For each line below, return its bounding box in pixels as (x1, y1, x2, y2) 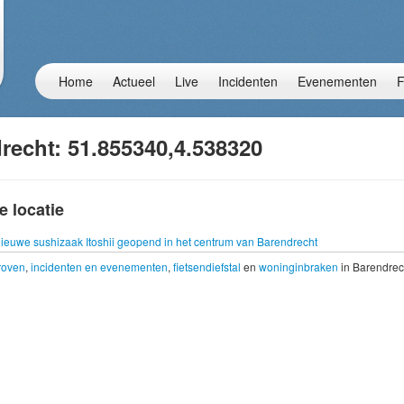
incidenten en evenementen (31, 259, 168, 274)
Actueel (113, 72, 155, 90)
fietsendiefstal (173, 259, 241, 274)
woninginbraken (259, 259, 338, 274)
